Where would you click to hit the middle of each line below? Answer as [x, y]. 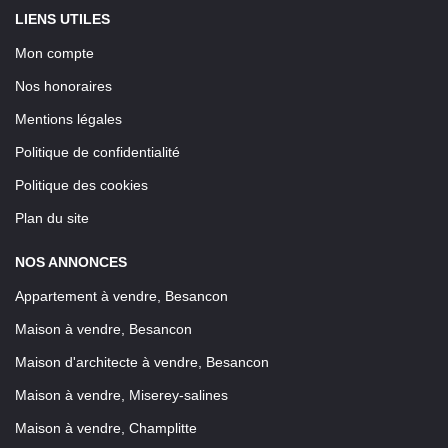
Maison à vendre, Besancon [103, 328]
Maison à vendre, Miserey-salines [121, 394]
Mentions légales [68, 118]
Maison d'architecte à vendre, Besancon [142, 361]
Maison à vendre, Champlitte [106, 427]
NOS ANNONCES [71, 261]
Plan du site [52, 217]
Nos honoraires [63, 85]
